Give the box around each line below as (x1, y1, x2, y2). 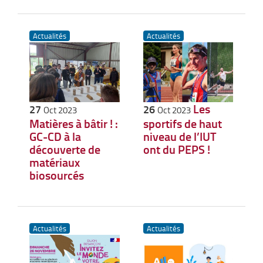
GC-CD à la (29, 128, 81, 145)
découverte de (29, 141, 100, 158)
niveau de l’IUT (143, 128, 217, 145)
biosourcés (29, 167, 84, 184)
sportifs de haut (143, 115, 222, 132)
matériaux (29, 154, 80, 171)
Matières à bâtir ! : (29, 115, 118, 132)
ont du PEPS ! (143, 141, 210, 158)
